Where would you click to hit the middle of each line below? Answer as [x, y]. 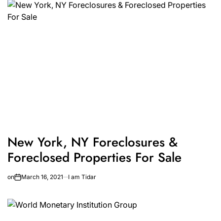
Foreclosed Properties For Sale [94, 158]
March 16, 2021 [42, 177]
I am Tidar [82, 177]
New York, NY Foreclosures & [92, 142]
